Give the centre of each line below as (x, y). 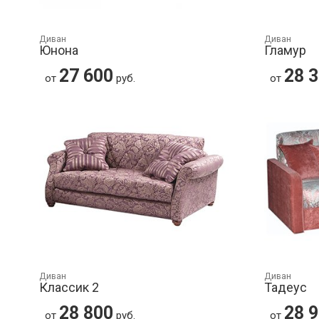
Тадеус (286, 288)
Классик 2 (69, 288)
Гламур (286, 51)
